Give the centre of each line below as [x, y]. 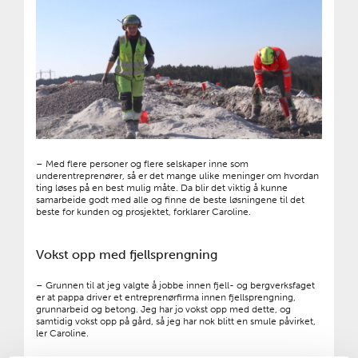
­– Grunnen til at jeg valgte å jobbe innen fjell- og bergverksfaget [175, 285]
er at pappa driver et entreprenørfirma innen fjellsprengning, [166, 297]
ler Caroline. [62, 333]
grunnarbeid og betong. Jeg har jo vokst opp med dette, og [163, 309]
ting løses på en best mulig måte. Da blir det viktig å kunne [162, 187]
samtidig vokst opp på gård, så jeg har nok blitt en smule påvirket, [176, 321]
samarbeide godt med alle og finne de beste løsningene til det [170, 199]
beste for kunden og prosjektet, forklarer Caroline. [143, 211]
